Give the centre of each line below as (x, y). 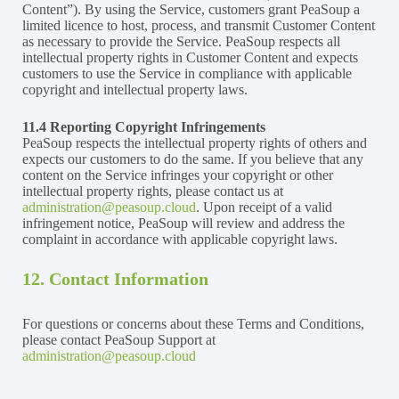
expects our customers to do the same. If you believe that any (193, 159)
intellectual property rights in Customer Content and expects (190, 57)
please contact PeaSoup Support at (119, 339)
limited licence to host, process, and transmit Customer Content (199, 25)
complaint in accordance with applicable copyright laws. (180, 239)
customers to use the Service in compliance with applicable (187, 73)
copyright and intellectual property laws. (135, 89)
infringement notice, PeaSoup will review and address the (183, 223)
